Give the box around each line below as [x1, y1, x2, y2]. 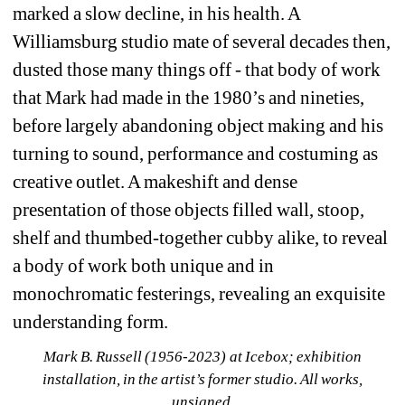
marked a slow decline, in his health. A [13, 2, 301, 24]
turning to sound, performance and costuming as [13, 142, 379, 165]
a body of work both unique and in [13, 254, 275, 277]
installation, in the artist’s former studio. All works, [42, 370, 363, 388]
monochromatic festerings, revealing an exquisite [13, 282, 386, 305]
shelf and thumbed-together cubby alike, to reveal [13, 226, 389, 249]
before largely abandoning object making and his [13, 114, 384, 137]
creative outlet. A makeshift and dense [13, 170, 298, 193]
